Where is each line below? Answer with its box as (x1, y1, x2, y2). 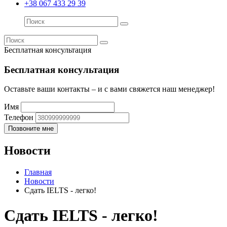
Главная (24, 168, 52, 177)
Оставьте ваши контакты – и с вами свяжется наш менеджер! (4, 85, 215, 94)
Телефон (4, 113, 33, 122)
